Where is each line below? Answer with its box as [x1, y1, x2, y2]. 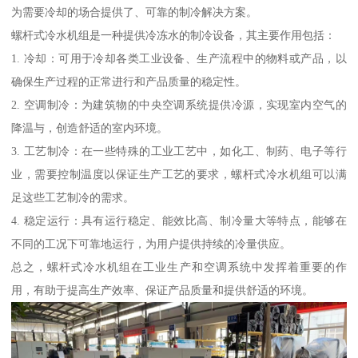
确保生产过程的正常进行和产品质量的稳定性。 [11, 75, 247, 89]
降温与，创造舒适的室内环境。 [11, 121, 169, 135]
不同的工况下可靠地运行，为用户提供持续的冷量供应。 [11, 237, 292, 251]
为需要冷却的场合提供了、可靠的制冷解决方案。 [11, 6, 258, 19]
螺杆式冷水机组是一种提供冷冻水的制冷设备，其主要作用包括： [11, 29, 336, 42]
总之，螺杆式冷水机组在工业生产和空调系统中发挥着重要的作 [11, 261, 347, 274]
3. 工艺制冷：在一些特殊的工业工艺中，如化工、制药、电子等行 [11, 145, 347, 158]
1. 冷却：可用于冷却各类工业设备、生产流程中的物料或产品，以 [11, 52, 347, 66]
